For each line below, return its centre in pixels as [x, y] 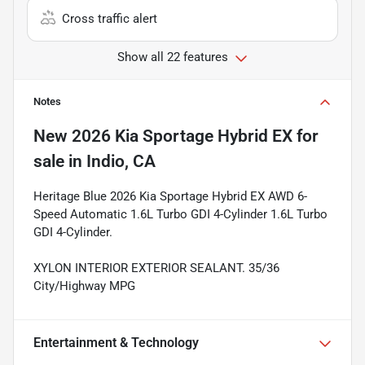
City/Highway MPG [84, 286]
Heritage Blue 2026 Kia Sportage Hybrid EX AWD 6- [170, 196]
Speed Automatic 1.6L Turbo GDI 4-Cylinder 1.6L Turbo [180, 214]
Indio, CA [121, 161]
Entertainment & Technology [116, 342]
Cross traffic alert [110, 18]
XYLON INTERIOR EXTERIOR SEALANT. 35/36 [156, 268]
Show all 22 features [173, 57]
